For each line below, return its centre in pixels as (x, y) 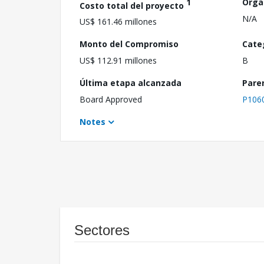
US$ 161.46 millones (118, 22)
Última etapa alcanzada (131, 83)
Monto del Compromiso (129, 44)
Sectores (102, 230)
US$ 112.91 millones (118, 61)
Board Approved (111, 100)
